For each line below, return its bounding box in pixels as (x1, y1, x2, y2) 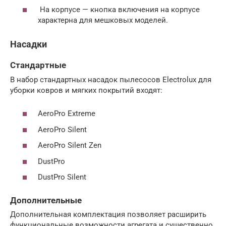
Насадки (10, 38, 47, 49)
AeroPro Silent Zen (38, 141, 101, 150)
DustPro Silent (38, 173, 86, 182)
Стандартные (10, 61, 66, 71)
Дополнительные (10, 196, 82, 205)
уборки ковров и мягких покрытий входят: (10, 85, 162, 95)
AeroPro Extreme (38, 109, 95, 118)
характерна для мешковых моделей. (38, 15, 168, 25)
